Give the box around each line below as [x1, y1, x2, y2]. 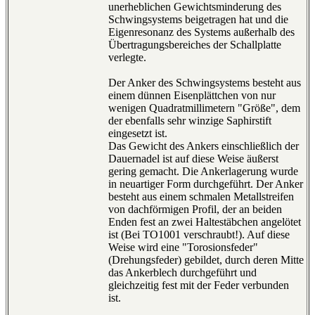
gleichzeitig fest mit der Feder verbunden [108, 279, 289, 292]
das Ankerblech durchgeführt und [108, 266, 257, 279]
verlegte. [108, 51, 146, 64]
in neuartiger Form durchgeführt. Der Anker [108, 178, 303, 191]
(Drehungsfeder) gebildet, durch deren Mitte [108, 254, 304, 266]
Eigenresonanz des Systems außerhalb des [108, 26, 295, 39]
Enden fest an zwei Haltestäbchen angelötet [108, 216, 301, 229]
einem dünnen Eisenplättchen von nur [108, 89, 276, 102]
